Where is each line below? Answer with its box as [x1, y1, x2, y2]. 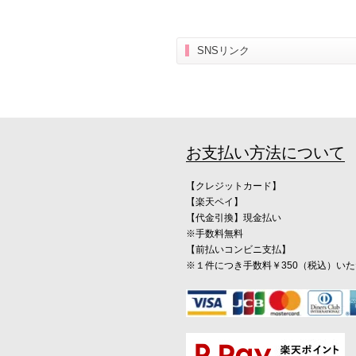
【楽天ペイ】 [186, 195, 243, 207]
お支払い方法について [186, 143, 345, 161]
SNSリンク [197, 44, 250, 56]
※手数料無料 [186, 227, 243, 239]
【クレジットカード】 [186, 180, 281, 192]
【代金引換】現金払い [186, 211, 281, 223]
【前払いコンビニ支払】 [186, 243, 291, 255]
